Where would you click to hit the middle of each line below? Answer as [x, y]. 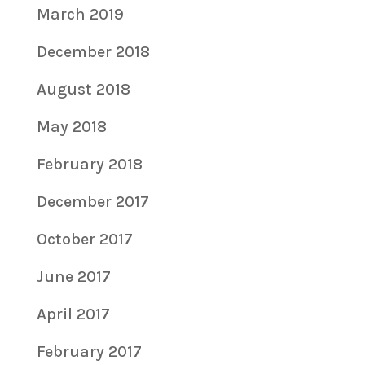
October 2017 [84, 240]
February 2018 [89, 165]
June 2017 [73, 277]
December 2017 [92, 202]
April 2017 [73, 314]
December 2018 [93, 52]
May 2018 [71, 127]
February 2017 [89, 352]
